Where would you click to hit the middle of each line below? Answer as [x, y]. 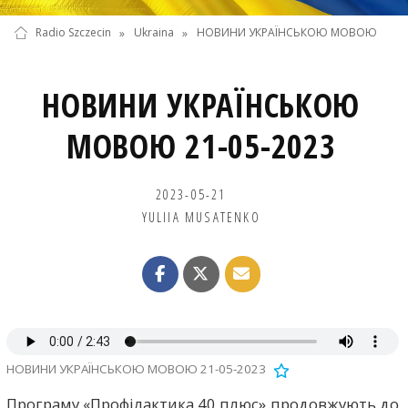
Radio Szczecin [73, 33]
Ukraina [153, 33]
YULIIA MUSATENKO [201, 216]
